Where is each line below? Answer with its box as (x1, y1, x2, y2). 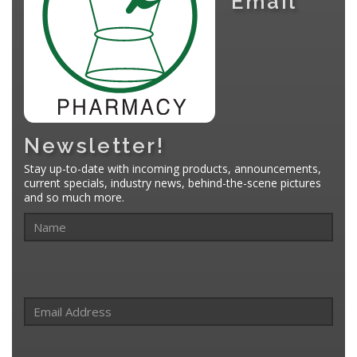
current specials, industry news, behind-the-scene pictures (24, 175, 321, 190)
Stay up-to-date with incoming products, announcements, (24, 160, 321, 176)
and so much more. (24, 189, 124, 205)
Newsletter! (24, 133, 165, 158)
